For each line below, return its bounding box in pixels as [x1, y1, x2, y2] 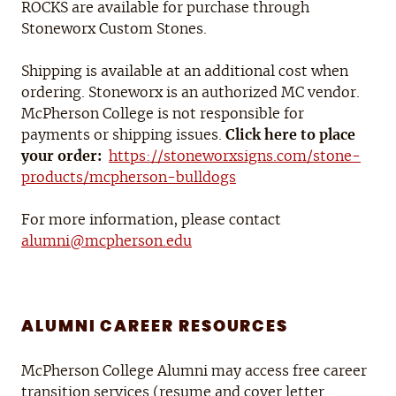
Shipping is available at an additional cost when [21, 65, 348, 80]
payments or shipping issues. [21, 128, 225, 143]
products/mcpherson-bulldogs [21, 171, 236, 186]
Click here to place [225, 128, 355, 143]
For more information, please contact [21, 213, 281, 228]
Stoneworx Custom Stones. [21, 22, 207, 37]
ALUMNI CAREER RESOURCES [21, 319, 289, 336]
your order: [21, 149, 102, 164]
